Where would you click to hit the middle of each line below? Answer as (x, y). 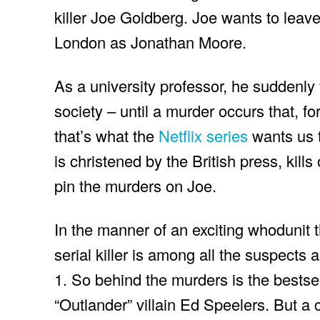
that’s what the (104, 136)
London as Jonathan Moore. (150, 42)
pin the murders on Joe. (135, 186)
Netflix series (201, 136)
